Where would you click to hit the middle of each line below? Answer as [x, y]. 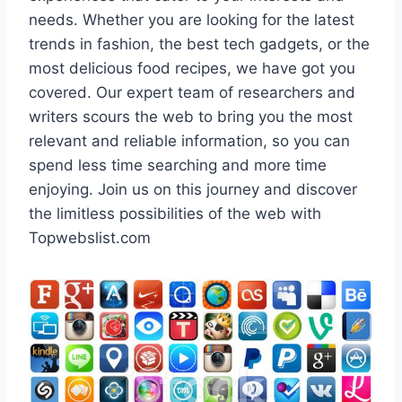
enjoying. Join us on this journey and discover [193, 189]
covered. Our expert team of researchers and [192, 92]
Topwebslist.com [90, 238]
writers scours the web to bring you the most [191, 117]
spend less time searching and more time [178, 165]
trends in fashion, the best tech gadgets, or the [199, 44]
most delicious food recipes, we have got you [192, 68]
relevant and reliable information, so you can [189, 141]
